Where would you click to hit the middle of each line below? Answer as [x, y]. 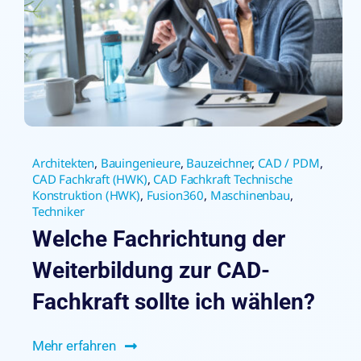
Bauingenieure [140, 163]
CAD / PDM [289, 163]
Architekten [63, 163]
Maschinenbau [250, 195]
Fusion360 [175, 195]
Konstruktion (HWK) [86, 195]
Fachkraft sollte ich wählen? [173, 302]
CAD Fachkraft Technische [223, 179]
